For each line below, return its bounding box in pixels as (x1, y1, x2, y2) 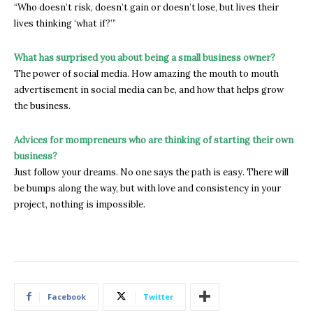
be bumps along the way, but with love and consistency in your (14, 182, 281, 194)
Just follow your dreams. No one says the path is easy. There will (14, 166, 289, 178)
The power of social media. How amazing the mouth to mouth (14, 67, 279, 80)
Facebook (48, 291, 86, 302)
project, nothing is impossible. (14, 198, 145, 210)
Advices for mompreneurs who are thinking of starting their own (14, 133, 293, 146)
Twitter (143, 291, 173, 302)
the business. (14, 99, 71, 112)
